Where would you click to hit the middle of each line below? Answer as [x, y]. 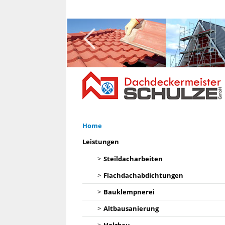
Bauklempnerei [129, 192]
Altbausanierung [131, 208]
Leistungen [101, 142]
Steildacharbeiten [133, 159]
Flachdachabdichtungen [143, 175]
